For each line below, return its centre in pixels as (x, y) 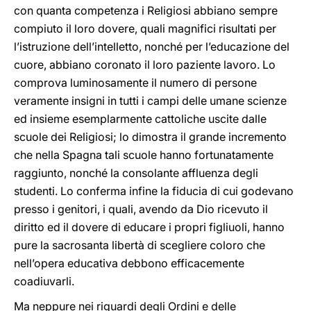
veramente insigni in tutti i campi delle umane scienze (150, 101)
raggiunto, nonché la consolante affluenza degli (136, 173)
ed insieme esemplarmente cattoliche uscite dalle (140, 119)
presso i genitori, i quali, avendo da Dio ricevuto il (141, 209)
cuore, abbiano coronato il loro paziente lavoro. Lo (145, 65)
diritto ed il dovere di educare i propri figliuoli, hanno (149, 227)
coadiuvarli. (44, 281)
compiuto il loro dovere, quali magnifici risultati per (145, 28)
